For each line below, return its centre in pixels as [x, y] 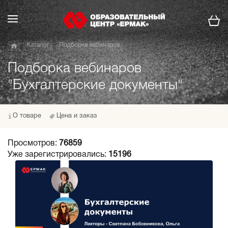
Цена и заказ [77, 116]
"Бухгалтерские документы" [95, 85]
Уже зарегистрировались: [58, 155]
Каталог [38, 45]
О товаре [27, 116]
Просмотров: [33, 144]
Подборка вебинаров [75, 69]
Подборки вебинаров [89, 45]
